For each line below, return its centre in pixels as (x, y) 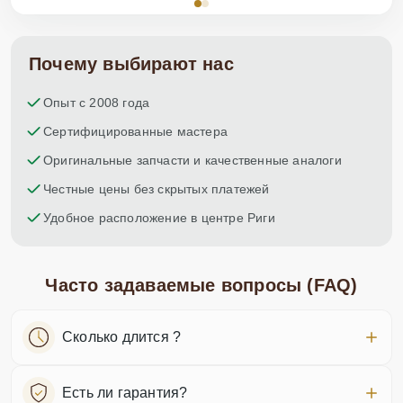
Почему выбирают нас (131, 64)
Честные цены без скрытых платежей (157, 189)
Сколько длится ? (122, 337)
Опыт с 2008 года (97, 103)
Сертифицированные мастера (135, 131)
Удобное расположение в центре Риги (159, 218)
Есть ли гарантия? (125, 393)
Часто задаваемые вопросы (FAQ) (201, 285)
